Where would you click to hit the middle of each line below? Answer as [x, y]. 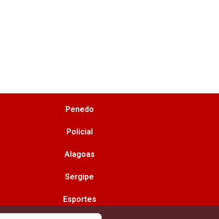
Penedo [79, 109]
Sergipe [80, 177]
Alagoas [79, 154]
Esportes [79, 199]
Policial [79, 132]
